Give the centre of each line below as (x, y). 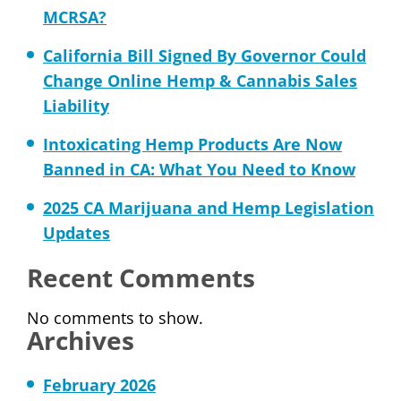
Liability (76, 106)
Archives (81, 340)
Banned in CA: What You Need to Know (199, 169)
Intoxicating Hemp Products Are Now (192, 144)
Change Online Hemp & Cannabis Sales (200, 81)
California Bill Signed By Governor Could (205, 55)
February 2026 (99, 385)
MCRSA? (75, 17)
